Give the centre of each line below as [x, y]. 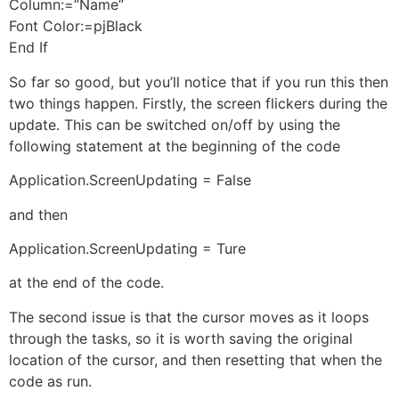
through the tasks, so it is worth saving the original [181, 338]
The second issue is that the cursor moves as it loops [189, 317]
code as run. [50, 381]
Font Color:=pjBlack [76, 26]
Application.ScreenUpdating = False [130, 180]
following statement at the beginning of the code [175, 146]
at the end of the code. [86, 283]
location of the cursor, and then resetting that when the [195, 359]
